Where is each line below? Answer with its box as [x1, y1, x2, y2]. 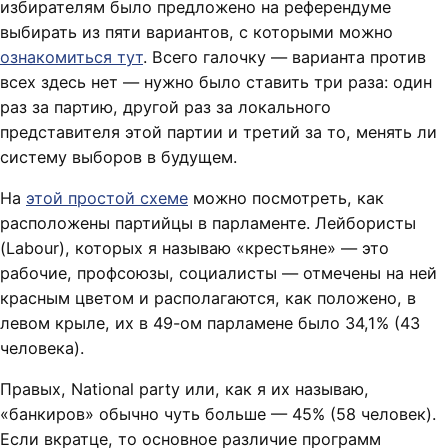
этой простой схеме [26, 188, 188, 209]
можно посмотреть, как [188, 188, 384, 209]
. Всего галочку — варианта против [143, 47, 426, 68]
